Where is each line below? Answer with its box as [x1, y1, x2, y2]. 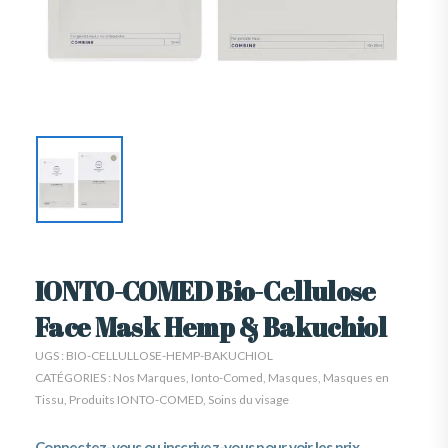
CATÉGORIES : [35, 369, 113, 385]
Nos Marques [113, 369, 186, 385]
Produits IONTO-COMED [69, 391, 203, 407]
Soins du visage [208, 391, 289, 407]
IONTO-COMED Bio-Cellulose [35, 272, 376, 309]
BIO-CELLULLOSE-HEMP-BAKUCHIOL [66, 347, 273, 363]
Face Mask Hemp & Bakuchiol [35, 308, 387, 345]
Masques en [323, 369, 389, 385]
